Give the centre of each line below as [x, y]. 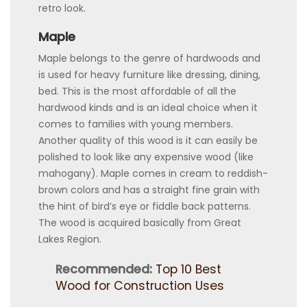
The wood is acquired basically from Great [140, 222]
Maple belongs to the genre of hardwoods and [149, 58]
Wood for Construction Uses [140, 285]
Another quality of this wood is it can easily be [148, 140]
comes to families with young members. [136, 124]
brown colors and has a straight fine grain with [149, 189]
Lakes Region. [70, 239]
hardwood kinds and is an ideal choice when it [148, 107]
